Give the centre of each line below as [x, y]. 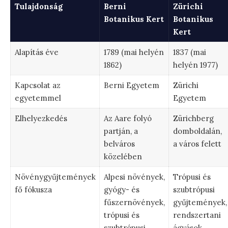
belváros [119, 144]
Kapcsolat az [37, 85]
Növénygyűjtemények [55, 177]
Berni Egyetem [131, 85]
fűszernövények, [134, 202]
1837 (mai [189, 52]
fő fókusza [33, 189]
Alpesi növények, [134, 177]
